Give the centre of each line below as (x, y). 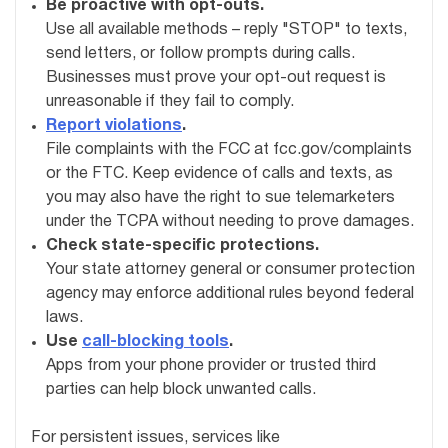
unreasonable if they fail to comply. (170, 101)
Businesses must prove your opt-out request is (216, 77)
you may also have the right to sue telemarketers (220, 197)
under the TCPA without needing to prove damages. (230, 221)
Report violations (114, 125)
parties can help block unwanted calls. (181, 389)
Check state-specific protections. (182, 245)
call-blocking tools (155, 341)
